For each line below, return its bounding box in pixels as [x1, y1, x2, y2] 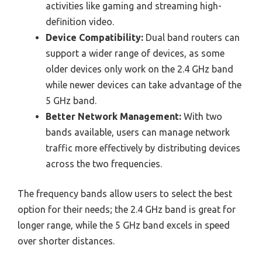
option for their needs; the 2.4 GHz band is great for [18, 204, 236, 215]
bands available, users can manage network [46, 127, 230, 138]
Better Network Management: [46, 111, 181, 122]
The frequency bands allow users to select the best [18, 188, 232, 199]
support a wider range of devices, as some [46, 48, 225, 59]
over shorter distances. [18, 236, 115, 247]
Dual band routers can [143, 32, 240, 43]
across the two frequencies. [46, 158, 162, 170]
